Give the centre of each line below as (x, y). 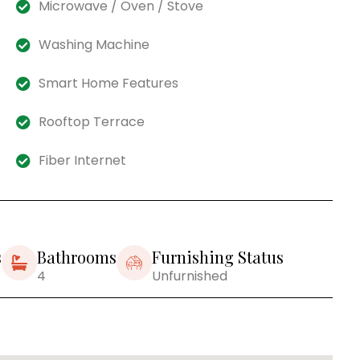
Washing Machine (94, 44)
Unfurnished (190, 276)
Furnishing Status (218, 256)
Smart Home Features (109, 83)
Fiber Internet (83, 160)
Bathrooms (77, 256)
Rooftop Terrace (92, 121)
